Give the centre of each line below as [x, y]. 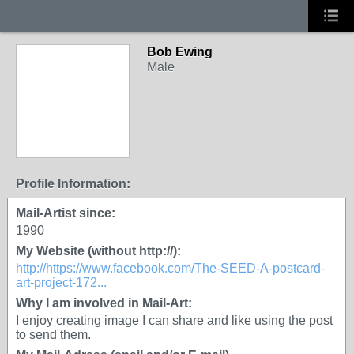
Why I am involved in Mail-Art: [104, 303]
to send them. [53, 335]
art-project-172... [61, 282]
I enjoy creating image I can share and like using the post [174, 320]
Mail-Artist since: [66, 213]
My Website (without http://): [98, 251]
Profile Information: [73, 184]
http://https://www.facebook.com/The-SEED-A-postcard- [170, 268]
